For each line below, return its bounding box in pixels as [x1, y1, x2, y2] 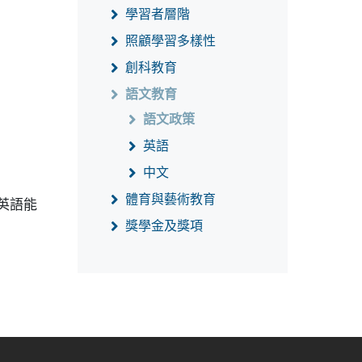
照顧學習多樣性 [125, 32, 216, 48]
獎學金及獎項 [125, 217, 203, 234]
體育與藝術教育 [125, 191, 216, 207]
